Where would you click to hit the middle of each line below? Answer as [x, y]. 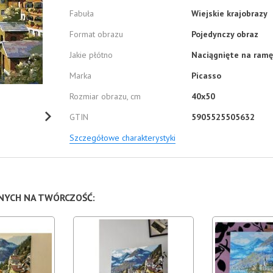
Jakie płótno [91, 55]
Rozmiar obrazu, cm [105, 96]
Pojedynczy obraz [225, 34]
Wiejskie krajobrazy [229, 13]
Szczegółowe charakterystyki [122, 138]
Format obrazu [96, 34]
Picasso [206, 76]
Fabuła [82, 13]
